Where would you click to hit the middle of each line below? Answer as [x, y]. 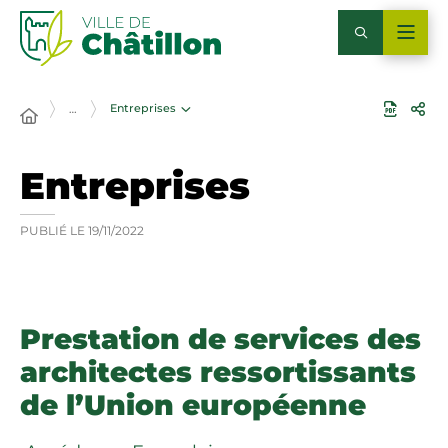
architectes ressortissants [218, 372]
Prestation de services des [220, 339]
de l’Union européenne [193, 405]
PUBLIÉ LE [52, 230]
